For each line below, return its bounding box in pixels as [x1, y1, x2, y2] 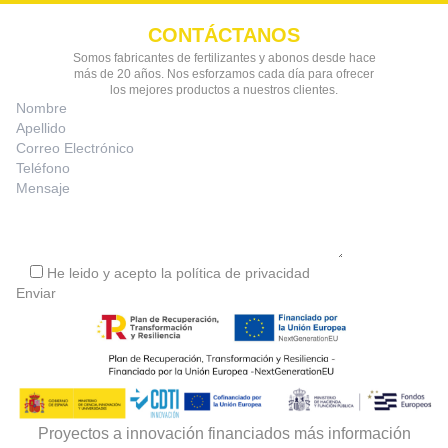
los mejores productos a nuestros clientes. [110, 83, 338, 97]
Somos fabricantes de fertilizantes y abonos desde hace [72, 51, 376, 65]
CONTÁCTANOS [148, 24, 300, 46]
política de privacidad [176, 265, 310, 281]
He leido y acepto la [47, 265, 176, 281]
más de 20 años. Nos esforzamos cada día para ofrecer [74, 67, 374, 81]
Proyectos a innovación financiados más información [37, 424, 411, 442]
